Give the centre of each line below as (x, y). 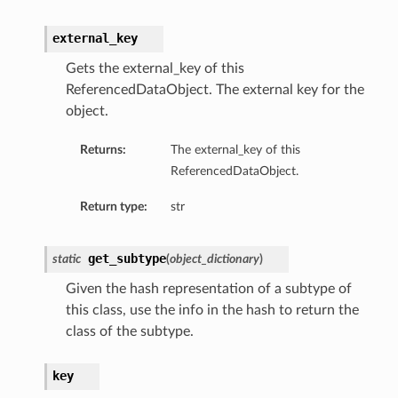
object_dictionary (214, 259)
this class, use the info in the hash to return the (212, 310)
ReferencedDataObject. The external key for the (215, 90)
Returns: (103, 150)
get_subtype (127, 259)
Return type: (113, 207)
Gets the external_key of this (155, 69)
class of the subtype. (129, 332)
